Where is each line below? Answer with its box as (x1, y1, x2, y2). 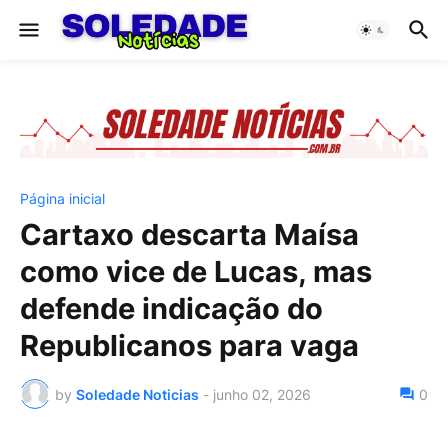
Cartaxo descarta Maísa (20, 217, 359, 252)
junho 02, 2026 (213, 385, 311, 403)
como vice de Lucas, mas (20, 254, 372, 289)
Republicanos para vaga (20, 328, 359, 363)
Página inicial (20, 190, 105, 207)
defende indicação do (20, 291, 323, 326)
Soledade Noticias (76, 385, 199, 403)
